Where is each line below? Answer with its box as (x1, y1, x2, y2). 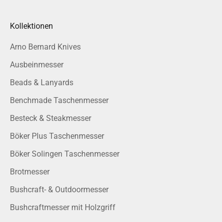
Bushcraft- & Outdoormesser (10, 185, 109, 195)
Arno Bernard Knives (10, 42, 81, 52)
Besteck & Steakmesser (10, 113, 91, 123)
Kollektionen (10, 21, 53, 31)
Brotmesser (10, 167, 50, 177)
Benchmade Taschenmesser (10, 96, 109, 106)
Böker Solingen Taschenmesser (10, 149, 119, 159)
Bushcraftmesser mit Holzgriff (10, 203, 115, 213)
